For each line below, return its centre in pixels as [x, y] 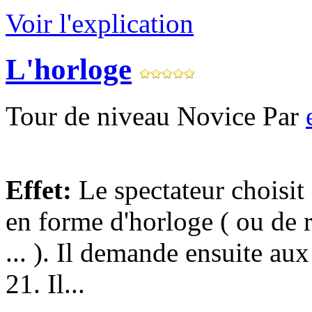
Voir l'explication [100, 23]
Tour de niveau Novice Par [156, 116]
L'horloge [69, 70]
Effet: [39, 190]
